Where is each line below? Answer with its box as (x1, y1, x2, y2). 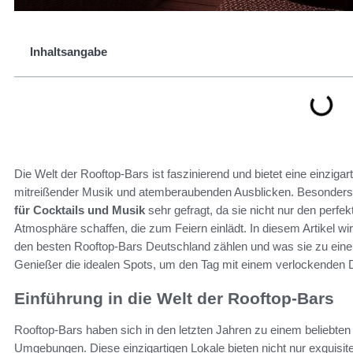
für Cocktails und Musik (14, 203, 145, 217)
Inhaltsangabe (30, 45, 107, 58)
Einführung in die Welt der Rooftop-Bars (14, 289, 334, 307)
